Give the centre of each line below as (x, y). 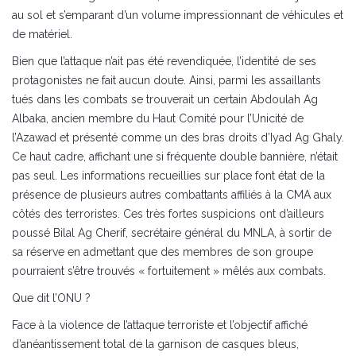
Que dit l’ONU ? (51, 298)
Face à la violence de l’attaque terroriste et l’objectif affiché (160, 325)
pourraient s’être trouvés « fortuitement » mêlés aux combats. (169, 271)
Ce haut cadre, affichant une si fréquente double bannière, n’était (175, 156)
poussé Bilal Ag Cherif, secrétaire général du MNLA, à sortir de (172, 232)
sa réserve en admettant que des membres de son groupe (163, 252)
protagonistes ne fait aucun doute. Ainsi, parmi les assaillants (166, 80)
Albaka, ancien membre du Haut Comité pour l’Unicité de (158, 118)
